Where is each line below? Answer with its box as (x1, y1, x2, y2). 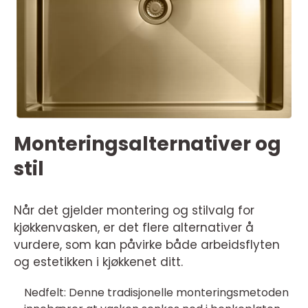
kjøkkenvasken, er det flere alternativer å (14, 219, 254, 236)
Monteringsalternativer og (14, 131, 281, 158)
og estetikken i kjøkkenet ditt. (14, 254, 183, 271)
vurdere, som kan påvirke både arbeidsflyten (14, 236, 280, 254)
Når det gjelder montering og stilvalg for (14, 202, 254, 219)
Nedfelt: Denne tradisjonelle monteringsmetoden (24, 285, 289, 301)
